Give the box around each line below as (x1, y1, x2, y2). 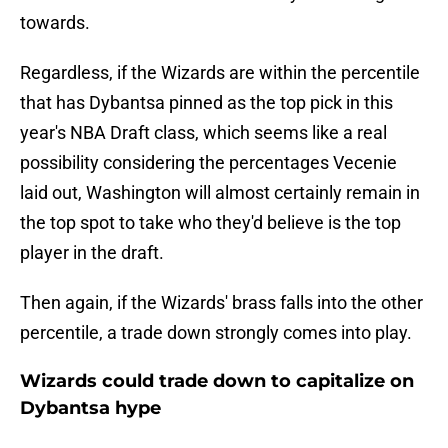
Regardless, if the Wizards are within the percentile (20, 62, 420, 84)
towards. (20, 12, 90, 34)
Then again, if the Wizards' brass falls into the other (20, 292, 423, 314)
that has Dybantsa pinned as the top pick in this (20, 92, 393, 114)
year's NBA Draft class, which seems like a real (20, 122, 387, 144)
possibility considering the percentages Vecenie (20, 152, 397, 174)
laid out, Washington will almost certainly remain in (20, 182, 420, 204)
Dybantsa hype (20, 397, 161, 420)
